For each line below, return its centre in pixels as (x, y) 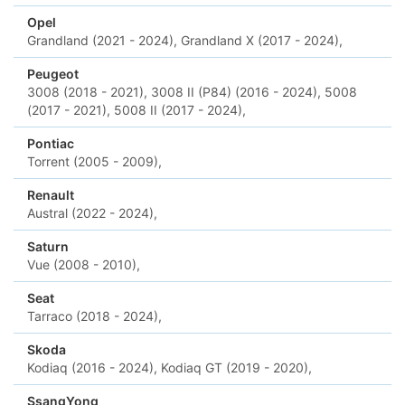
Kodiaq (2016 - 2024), (92, 367)
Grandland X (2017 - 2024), (262, 40)
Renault (51, 195)
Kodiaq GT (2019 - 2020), (236, 367)
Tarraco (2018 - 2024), (94, 316)
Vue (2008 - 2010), (84, 264)
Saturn (48, 246)
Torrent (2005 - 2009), (94, 161)
